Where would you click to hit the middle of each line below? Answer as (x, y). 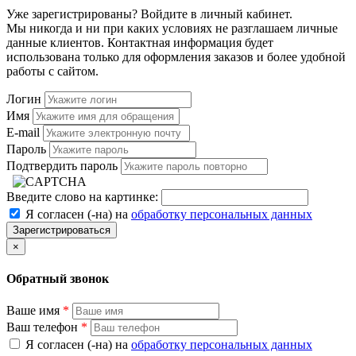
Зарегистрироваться (62, 230)
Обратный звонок (58, 279)
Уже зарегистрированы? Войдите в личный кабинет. (149, 14)
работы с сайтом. (52, 71)
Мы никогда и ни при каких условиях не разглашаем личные (172, 28)
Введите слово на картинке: (82, 196)
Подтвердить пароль (62, 165)
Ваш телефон (44, 327)
